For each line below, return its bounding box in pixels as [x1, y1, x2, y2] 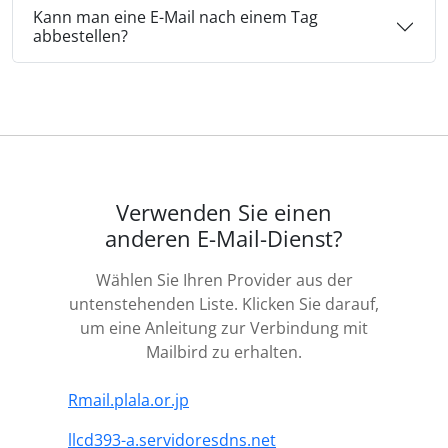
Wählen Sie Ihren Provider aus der [95, 269, 353, 292]
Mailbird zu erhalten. [146, 341, 302, 364]
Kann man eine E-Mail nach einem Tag [33, 6, 318, 29]
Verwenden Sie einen [116, 198, 332, 228]
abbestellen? [33, 25, 128, 48]
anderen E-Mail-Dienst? [105, 224, 343, 254]
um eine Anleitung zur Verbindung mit [80, 317, 368, 340]
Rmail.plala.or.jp [68, 389, 189, 412]
